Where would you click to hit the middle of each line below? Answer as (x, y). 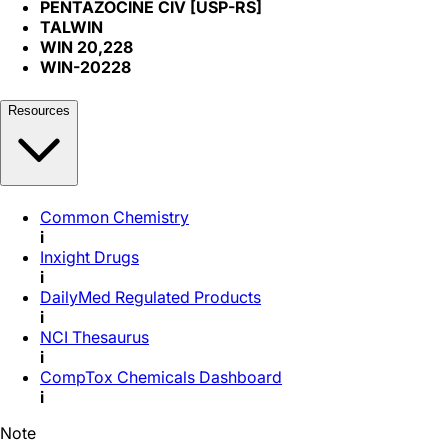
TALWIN (71, 27)
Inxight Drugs (89, 256)
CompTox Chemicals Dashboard (161, 376)
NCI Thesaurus (94, 336)
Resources (39, 110)
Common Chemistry (114, 216)
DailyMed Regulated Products (150, 296)
